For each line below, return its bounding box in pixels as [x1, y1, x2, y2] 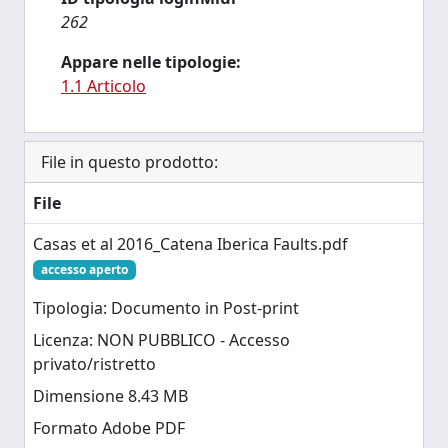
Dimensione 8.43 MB [33, 385, 188, 408]
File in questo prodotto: [41, 151, 218, 173]
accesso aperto [40, 261, 128, 278]
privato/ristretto [33, 353, 156, 376]
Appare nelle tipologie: [61, 51, 241, 73]
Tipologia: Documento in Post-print [33, 297, 299, 320]
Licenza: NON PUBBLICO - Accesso [33, 329, 290, 352]
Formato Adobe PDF [33, 417, 185, 440]
